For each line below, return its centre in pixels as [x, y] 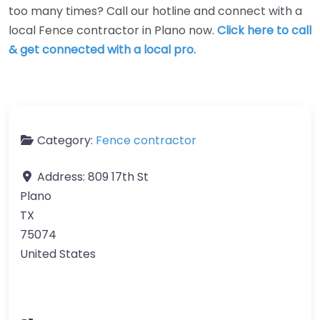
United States [58, 254]
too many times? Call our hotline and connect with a [155, 11]
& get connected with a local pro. [102, 50]
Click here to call [264, 30]
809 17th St [118, 177]
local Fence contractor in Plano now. [113, 30]
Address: [62, 177]
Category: [66, 140]
